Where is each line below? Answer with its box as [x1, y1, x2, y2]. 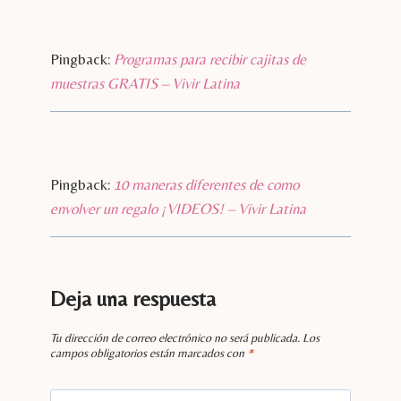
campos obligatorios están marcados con [50, 346, 247, 361]
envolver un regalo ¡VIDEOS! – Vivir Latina [50, 199, 306, 218]
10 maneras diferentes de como [114, 175, 299, 193]
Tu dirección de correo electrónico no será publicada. [50, 330, 300, 346]
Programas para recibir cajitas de [114, 49, 306, 68]
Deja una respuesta [50, 286, 216, 311]
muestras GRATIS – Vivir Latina [50, 73, 240, 92]
